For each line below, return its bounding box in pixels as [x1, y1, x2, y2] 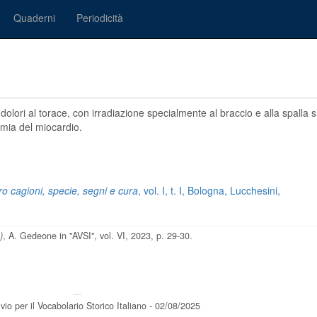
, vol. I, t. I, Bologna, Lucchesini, [138, 183, 280, 197]
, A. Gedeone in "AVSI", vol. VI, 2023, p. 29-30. [3, 229, 192, 242]
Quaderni [13, 11, 55, 25]
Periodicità [76, 11, 123, 25]
